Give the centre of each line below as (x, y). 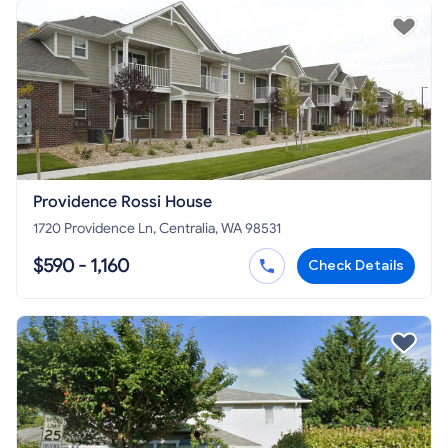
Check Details (356, 266)
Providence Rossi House (122, 202)
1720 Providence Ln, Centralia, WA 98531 (157, 229)
